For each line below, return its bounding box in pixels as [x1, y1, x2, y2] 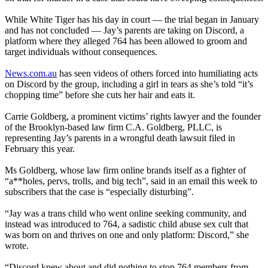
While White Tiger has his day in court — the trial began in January [5, 14, 259, 25]
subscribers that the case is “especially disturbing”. [5, 187, 194, 197]
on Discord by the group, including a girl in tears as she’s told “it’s [5, 79, 253, 90]
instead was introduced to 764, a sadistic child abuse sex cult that [5, 219, 248, 230]
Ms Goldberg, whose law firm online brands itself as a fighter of [5, 165, 246, 176]
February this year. [5, 144, 75, 154]
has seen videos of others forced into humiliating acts [57, 68, 258, 79]
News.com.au [5, 68, 57, 79]
